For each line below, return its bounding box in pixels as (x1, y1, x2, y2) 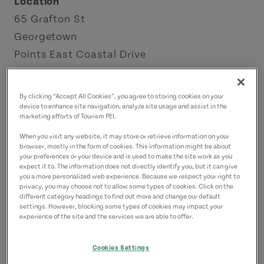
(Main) (82, 115, 119, 128)
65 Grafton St (14, 13, 85, 25)
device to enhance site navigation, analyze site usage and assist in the (19, 103, 227, 111)
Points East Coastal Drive (14, 48, 146, 61)
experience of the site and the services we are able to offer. (19, 213, 194, 221)
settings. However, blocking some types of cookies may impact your (19, 203, 223, 211)
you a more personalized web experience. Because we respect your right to (19, 173, 240, 181)
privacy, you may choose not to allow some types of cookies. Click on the (19, 183, 234, 191)
